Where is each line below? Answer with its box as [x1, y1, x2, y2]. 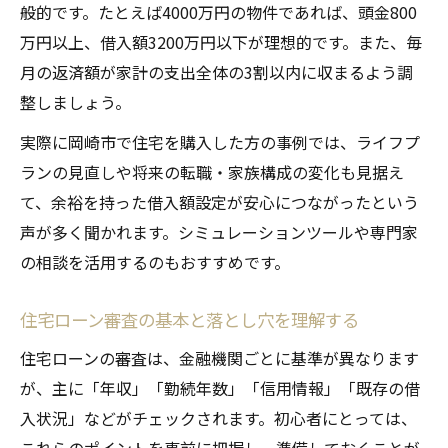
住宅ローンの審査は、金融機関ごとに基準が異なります [20, 346, 419, 371]
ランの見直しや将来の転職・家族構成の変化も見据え [20, 160, 404, 185]
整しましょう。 [20, 90, 131, 115]
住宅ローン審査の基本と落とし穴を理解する [20, 307, 359, 333]
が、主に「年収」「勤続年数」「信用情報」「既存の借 [20, 376, 420, 401]
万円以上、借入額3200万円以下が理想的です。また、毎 [20, 30, 422, 55]
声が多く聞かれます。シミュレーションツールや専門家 [20, 220, 418, 245]
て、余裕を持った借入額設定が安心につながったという [20, 190, 419, 215]
